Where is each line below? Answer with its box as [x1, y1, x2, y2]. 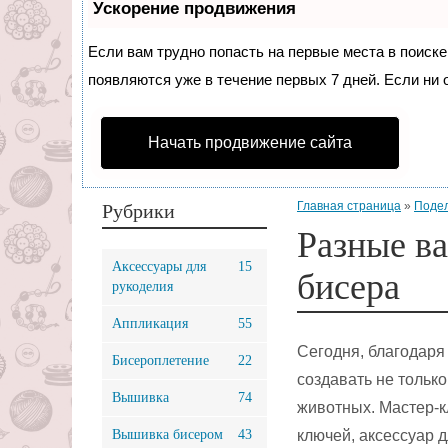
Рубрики [102, 200, 175, 222]
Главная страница [297, 199, 401, 213]
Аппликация [112, 316, 188, 331]
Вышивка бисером [112, 427, 223, 442]
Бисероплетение [112, 353, 209, 368]
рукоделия [112, 279, 173, 294]
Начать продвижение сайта [148, 134, 352, 151]
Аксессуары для [112, 259, 206, 274]
